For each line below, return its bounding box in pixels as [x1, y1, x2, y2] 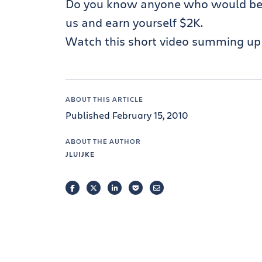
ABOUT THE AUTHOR [65, 136, 141, 146]
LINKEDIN [117, 183, 150, 192]
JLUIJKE [65, 149, 95, 158]
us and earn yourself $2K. [65, 15, 203, 30]
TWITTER [96, 183, 125, 192]
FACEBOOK [74, 183, 112, 192]
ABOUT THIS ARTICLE [65, 94, 143, 104]
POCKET [138, 183, 165, 192]
